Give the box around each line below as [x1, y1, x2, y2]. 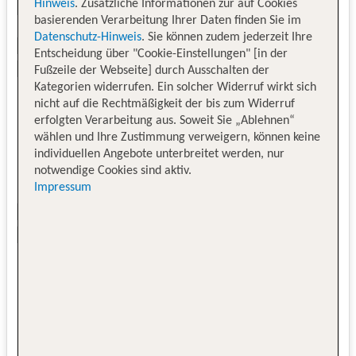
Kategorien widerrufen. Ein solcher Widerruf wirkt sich [34, 80, 317, 94]
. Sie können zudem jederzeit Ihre [141, 30, 313, 44]
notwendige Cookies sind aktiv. [34, 164, 192, 177]
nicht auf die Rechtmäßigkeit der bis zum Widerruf [34, 97, 296, 110]
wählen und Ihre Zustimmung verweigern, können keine [34, 130, 321, 144]
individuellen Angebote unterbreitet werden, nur [34, 147, 285, 161]
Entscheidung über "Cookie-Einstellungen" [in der [34, 47, 288, 60]
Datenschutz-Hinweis [34, 30, 142, 44]
